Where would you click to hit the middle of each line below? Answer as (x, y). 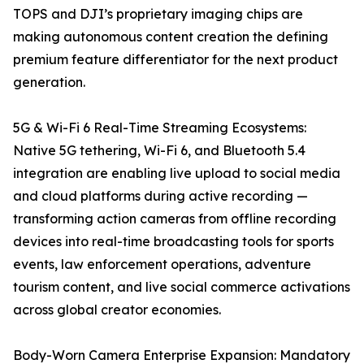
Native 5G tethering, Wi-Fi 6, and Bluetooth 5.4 (159, 151)
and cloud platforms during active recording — (160, 196)
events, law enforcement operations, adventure (162, 264)
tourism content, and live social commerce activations (182, 287)
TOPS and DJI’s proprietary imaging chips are (158, 14)
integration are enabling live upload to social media (177, 173)
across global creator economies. (117, 310)
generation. (49, 82)
